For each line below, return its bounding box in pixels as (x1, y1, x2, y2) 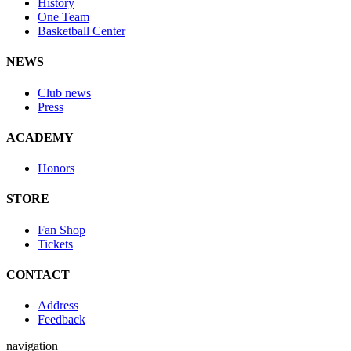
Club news (38, 85, 91, 100)
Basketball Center (38, 24, 125, 38)
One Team (38, 10, 89, 24)
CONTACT (6, 267, 70, 281)
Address (38, 299, 78, 313)
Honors (38, 161, 74, 175)
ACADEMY (6, 130, 74, 144)
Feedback (38, 313, 85, 327)
